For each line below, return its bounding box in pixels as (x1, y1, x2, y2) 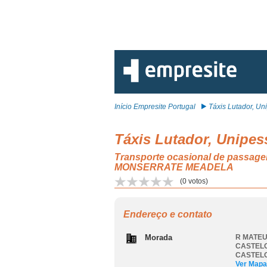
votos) (187, 177, 208, 185)
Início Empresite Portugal (114, 103, 195, 111)
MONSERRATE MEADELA (114, 162, 234, 172)
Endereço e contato (123, 209, 212, 219)
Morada (145, 233, 172, 242)
